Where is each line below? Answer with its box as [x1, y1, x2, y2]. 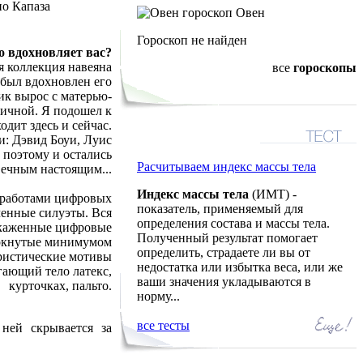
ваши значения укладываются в [137, 275, 311, 288]
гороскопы [293, 61, 357, 75]
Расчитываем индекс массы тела [137, 160, 316, 173]
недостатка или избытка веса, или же [137, 260, 343, 274]
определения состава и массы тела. [137, 216, 330, 230]
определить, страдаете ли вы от [137, 246, 310, 259]
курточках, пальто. [9, 279, 112, 293]
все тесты [137, 318, 190, 332]
